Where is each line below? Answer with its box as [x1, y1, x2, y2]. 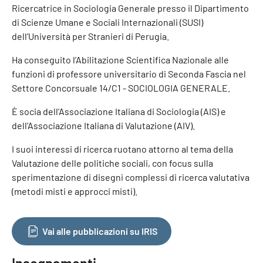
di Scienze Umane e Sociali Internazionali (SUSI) [12, 16, 203, 28]
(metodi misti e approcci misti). [12, 185, 137, 197]
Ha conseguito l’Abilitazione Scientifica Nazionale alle [12, 53, 229, 65]
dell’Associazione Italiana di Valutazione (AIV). [12, 119, 195, 131]
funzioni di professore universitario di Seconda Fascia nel [12, 68, 246, 79]
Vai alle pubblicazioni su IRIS [42, 225, 157, 237]
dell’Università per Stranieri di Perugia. [12, 30, 169, 42]
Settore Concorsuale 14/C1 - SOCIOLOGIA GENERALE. [12, 82, 230, 93]
